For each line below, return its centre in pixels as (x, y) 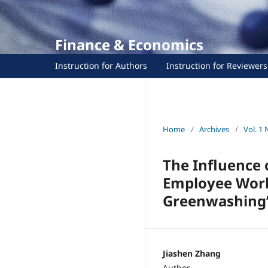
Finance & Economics (129, 45)
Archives (214, 129)
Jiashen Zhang (192, 253)
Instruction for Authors (101, 65)
